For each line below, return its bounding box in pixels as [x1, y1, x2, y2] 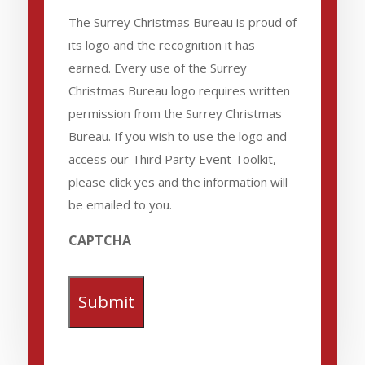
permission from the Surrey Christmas [68, 104, 282, 121]
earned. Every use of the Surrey [68, 59, 247, 76]
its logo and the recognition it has [68, 36, 255, 53]
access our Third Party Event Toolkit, [68, 150, 276, 167]
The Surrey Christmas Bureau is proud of [68, 13, 297, 30]
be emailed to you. [68, 196, 172, 213]
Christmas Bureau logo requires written [68, 81, 290, 99]
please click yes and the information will [68, 173, 288, 190]
